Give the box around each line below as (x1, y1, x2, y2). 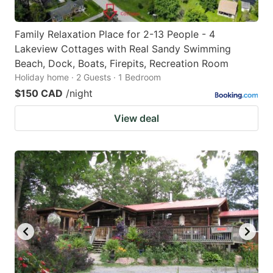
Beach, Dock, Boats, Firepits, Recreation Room (15, 57, 229, 69)
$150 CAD (15, 87, 63, 99)
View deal (114, 112, 159, 124)
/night (66, 87, 93, 99)
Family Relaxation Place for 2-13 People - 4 (15, 27, 215, 40)
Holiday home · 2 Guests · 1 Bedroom (15, 71, 161, 82)
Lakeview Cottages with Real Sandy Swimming (15, 42, 231, 55)
